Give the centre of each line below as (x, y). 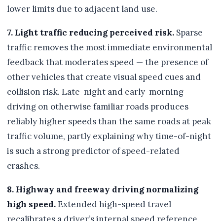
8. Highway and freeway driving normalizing (103, 190)
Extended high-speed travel (113, 204)
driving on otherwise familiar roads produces (98, 107)
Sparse (188, 33)
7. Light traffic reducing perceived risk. (91, 33)
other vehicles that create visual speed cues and (104, 77)
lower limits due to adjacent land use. (82, 9)
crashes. (23, 166)
